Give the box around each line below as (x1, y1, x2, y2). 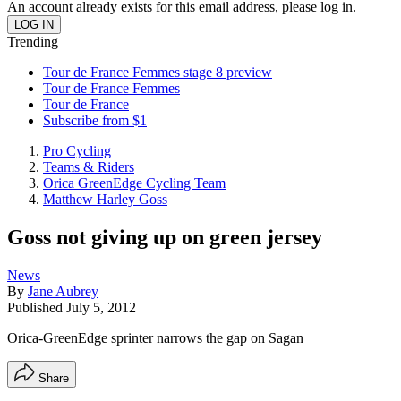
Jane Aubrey (28, 283, 98, 299)
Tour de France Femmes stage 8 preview (43, 64, 272, 80)
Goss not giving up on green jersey (7, 225, 322, 249)
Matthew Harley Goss (43, 192, 167, 207)
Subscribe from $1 (43, 113, 147, 128)
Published (7, 299, 66, 315)
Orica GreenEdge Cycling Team (43, 175, 226, 191)
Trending (7, 34, 58, 49)
